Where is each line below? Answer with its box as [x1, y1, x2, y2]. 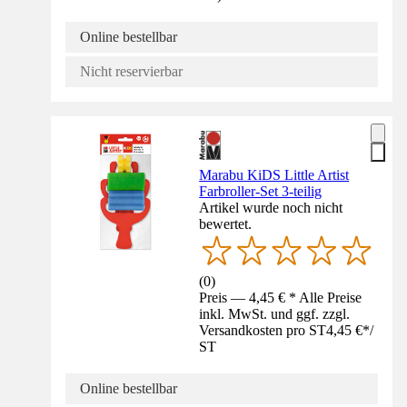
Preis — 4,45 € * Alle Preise [199, 289, 362, 305]
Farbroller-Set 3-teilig [199, 183, 323, 199]
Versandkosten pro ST [199, 322, 327, 338]
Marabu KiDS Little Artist [199, 166, 350, 183]
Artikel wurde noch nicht [199, 199, 343, 215]
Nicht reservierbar [80, 63, 183, 79]
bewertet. [199, 215, 253, 232]
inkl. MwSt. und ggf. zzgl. [199, 305, 351, 322]
